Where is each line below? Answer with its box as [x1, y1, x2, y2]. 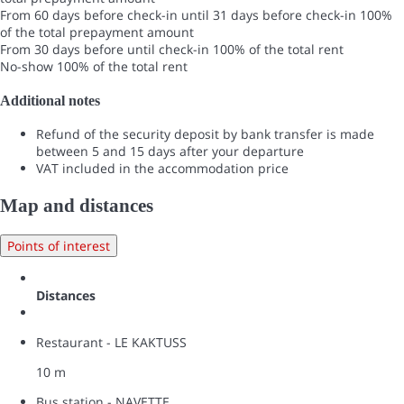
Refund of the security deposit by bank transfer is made [36, 125, 374, 143]
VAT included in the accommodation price [36, 160, 289, 178]
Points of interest [7, 237, 110, 255]
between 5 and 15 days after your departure [36, 142, 304, 161]
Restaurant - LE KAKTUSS [36, 334, 187, 352]
